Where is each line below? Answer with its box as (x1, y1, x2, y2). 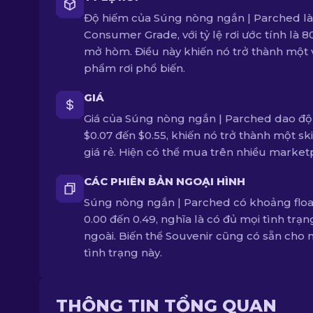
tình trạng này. (84, 246, 162, 259)
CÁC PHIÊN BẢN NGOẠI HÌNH (84, 175, 245, 188)
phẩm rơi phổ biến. (84, 61, 185, 75)
